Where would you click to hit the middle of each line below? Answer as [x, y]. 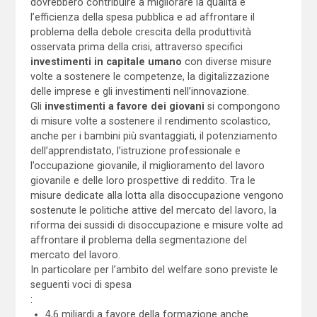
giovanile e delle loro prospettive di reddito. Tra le [143, 180]
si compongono [242, 106]
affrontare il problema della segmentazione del [138, 240]
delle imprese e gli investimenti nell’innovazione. [139, 91]
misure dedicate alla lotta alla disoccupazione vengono [157, 195]
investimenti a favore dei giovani [124, 106]
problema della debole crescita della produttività [140, 31]
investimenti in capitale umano [107, 61]
